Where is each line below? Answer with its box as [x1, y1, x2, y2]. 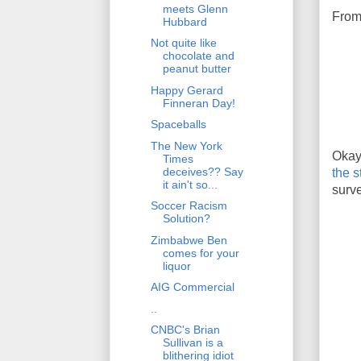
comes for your [162, 246, 239, 259]
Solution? [162, 212, 210, 226]
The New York [150, 139, 222, 152]
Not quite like [150, 36, 217, 50]
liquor [162, 259, 191, 272]
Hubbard [162, 15, 207, 28]
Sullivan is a [162, 336, 223, 350]
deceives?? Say [162, 164, 243, 178]
